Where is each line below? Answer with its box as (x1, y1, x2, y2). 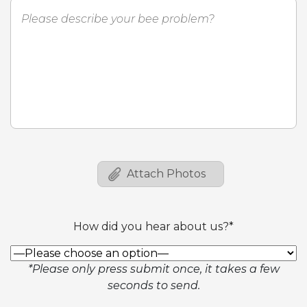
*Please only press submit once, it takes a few (27, 262, 280, 275)
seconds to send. (107, 279, 200, 292)
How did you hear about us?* (73, 220, 234, 233)
